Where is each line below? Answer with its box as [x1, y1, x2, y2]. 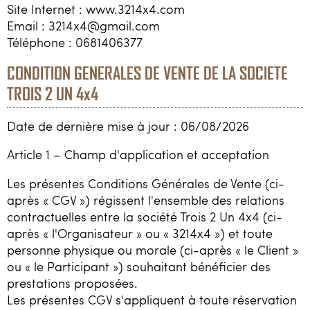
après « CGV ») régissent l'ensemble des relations [7, 191, 284, 208]
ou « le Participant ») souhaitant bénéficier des [7, 257, 271, 275]
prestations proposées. [7, 274, 138, 291]
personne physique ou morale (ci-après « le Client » [7, 241, 298, 258]
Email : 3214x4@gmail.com [7, 17, 160, 35]
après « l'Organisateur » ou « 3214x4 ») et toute [7, 224, 273, 241]
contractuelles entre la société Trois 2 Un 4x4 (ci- [7, 208, 282, 225]
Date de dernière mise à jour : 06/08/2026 [7, 117, 249, 134]
